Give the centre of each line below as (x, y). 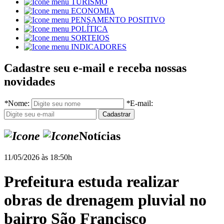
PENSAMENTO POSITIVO (118, 20)
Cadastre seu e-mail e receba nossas (95, 68)
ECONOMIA (93, 11)
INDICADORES (99, 47)
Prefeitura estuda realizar (91, 182)
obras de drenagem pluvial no (105, 200)
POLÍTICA (89, 29)
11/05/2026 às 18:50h (38, 157)
